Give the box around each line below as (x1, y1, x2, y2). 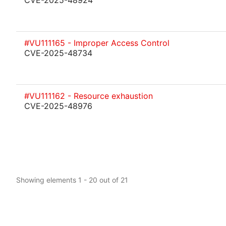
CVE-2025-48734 (24, 48, 92, 58)
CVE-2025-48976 (24, 101, 92, 111)
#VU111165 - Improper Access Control (24, 38, 169, 48)
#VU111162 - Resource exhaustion (24, 91, 153, 101)
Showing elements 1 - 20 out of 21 (16, 175, 128, 184)
